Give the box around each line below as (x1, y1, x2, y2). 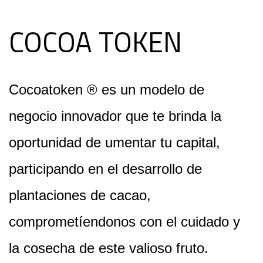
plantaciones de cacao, (9, 187, 151, 203)
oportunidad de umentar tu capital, (9, 134, 220, 150)
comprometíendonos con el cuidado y (9, 214, 240, 230)
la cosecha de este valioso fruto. (9, 240, 208, 256)
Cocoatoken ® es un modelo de (9, 82, 204, 97)
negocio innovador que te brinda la (9, 108, 221, 124)
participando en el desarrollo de (9, 161, 202, 177)
